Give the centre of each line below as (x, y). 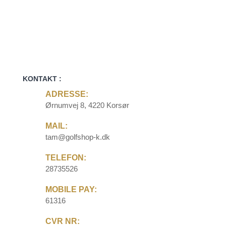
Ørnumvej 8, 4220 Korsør (87, 105)
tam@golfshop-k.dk (77, 137)
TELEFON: (66, 157)
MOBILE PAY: (71, 189)
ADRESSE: (67, 94)
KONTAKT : (42, 78)
